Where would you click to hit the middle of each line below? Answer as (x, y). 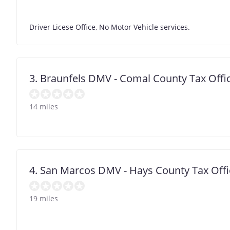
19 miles (44, 199)
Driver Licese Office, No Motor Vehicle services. (110, 27)
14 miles (44, 107)
